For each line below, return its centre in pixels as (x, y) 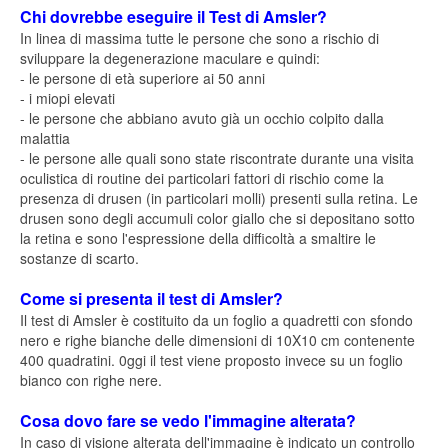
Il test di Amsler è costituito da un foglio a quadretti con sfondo (216, 320)
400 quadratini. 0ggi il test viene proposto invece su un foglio (211, 360)
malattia (45, 138)
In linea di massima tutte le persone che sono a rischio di (199, 38)
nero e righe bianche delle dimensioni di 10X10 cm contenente (217, 340)
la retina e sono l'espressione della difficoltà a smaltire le (198, 238)
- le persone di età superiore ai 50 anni (142, 78)
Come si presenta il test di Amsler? (151, 298)
